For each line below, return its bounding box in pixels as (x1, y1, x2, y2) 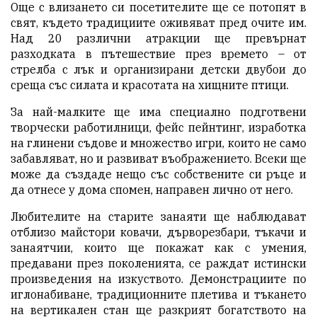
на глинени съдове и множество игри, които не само (11, 135, 306, 150)
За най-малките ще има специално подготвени (11, 104, 306, 119)
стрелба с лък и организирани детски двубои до (11, 62, 306, 76)
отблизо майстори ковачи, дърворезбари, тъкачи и (11, 224, 306, 239)
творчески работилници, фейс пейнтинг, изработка (11, 120, 306, 134)
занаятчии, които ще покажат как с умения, (11, 240, 306, 255)
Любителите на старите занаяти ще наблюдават (11, 209, 306, 224)
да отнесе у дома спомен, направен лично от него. (11, 182, 293, 197)
